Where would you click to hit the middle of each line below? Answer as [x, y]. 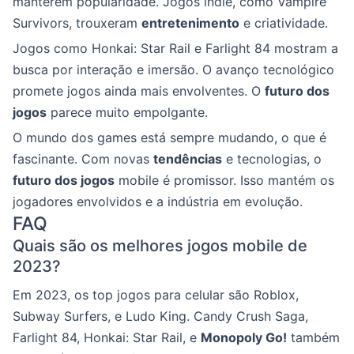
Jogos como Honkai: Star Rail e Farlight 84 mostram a [175, 48]
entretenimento [190, 23]
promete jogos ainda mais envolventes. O [139, 91]
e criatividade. [284, 23]
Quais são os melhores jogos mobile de [160, 246]
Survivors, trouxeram [77, 23]
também [313, 337]
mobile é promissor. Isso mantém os [224, 180]
